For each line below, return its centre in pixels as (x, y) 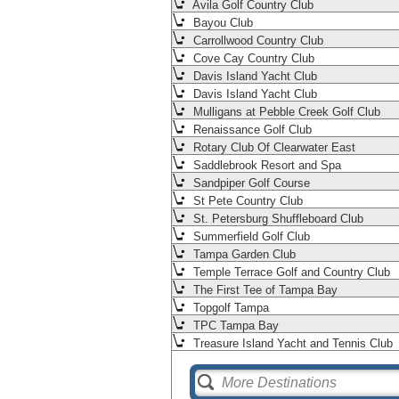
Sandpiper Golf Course (250, 183)
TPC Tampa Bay (234, 326)
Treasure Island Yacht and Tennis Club (291, 344)
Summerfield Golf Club (250, 237)
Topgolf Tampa (229, 308)
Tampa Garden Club (243, 255)
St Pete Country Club (246, 201)
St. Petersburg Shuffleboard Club (277, 219)
